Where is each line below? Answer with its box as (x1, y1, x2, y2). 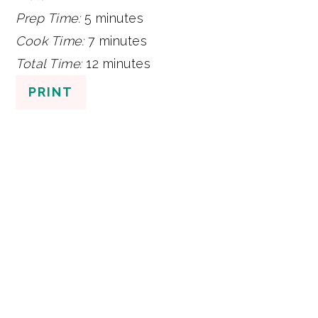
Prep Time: (16, 10, 84, 26)
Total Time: (16, 55, 87, 71)
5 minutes (84, 10, 144, 26)
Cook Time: (16, 33, 88, 48)
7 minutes (87, 33, 148, 48)
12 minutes (86, 55, 151, 71)
